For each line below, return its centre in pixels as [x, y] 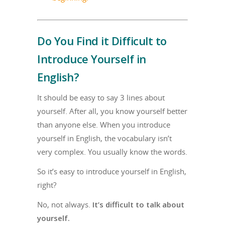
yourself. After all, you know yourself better [112, 111]
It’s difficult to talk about [138, 204]
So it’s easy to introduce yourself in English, [112, 171]
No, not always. [65, 204]
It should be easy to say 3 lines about [101, 97]
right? [47, 185]
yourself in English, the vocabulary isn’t [104, 138]
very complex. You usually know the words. [112, 151]
